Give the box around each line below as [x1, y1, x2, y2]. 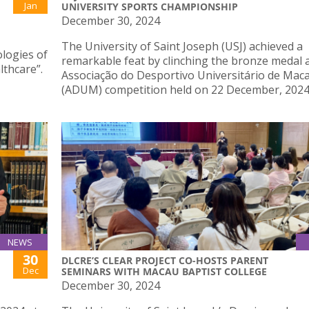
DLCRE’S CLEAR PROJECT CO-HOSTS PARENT [61, 253, 268, 267]
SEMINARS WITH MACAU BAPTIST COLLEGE [61, 264, 270, 278]
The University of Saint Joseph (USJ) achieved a [61, 39, 303, 54]
